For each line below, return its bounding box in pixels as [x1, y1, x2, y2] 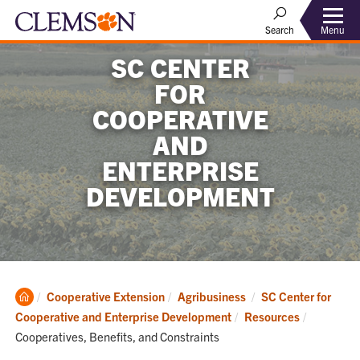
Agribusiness [178, 288, 249, 304]
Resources [244, 309, 301, 324]
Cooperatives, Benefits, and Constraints [15, 329, 220, 344]
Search [265, 23, 294, 35]
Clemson [33, 287, 80, 302]
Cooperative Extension [47, 288, 166, 304]
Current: [309, 308, 352, 323]
